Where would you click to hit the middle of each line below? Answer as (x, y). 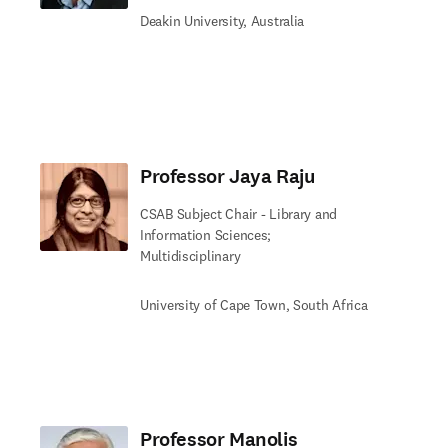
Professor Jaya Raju (227, 176)
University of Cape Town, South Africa (254, 305)
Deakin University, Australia (222, 21)
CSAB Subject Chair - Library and (239, 214)
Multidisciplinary (190, 256)
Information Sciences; (206, 235)
